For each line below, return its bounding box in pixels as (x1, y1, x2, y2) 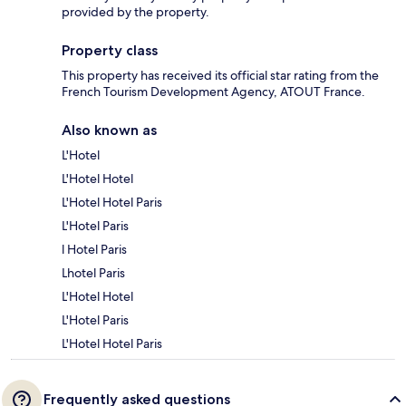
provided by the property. (62, 3, 209, 20)
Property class (62, 41, 158, 59)
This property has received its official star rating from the (62, 66, 379, 83)
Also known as (62, 121, 157, 139)
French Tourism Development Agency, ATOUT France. (62, 82, 365, 100)
